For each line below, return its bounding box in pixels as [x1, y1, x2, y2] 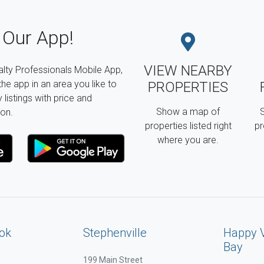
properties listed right [144, 120, 232, 131]
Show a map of [156, 105, 220, 117]
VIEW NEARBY [144, 62, 232, 79]
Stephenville [83, 226, 147, 240]
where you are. [157, 134, 219, 146]
